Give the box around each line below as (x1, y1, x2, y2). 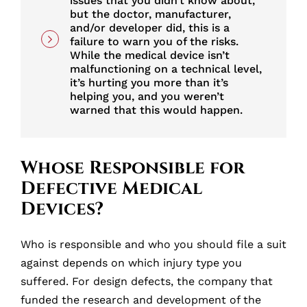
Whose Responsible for (21, 156, 245, 181)
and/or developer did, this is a (70, 21, 230, 35)
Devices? (21, 197, 103, 222)
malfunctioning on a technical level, (70, 62, 262, 76)
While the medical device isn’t (70, 49, 230, 62)
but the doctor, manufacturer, (70, 8, 231, 21)
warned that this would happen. (70, 103, 243, 117)
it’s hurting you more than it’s (70, 76, 228, 90)
